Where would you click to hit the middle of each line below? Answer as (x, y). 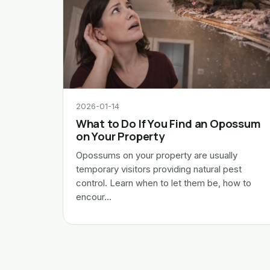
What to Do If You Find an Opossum (168, 123)
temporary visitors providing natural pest (159, 169)
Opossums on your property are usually (156, 155)
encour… (93, 197)
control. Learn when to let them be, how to (163, 183)
